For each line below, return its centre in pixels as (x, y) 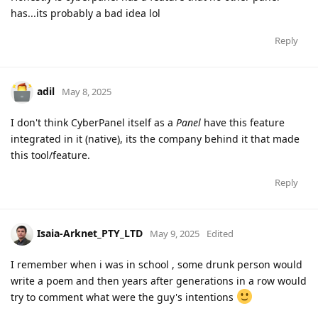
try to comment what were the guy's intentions (124, 297)
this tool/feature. (50, 155)
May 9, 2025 (175, 234)
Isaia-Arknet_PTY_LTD (90, 234)
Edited (220, 234)
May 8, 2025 (87, 92)
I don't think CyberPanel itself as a (93, 123)
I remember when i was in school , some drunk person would (157, 265)
